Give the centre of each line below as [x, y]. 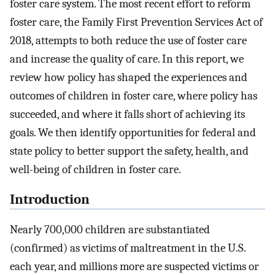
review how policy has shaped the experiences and [129, 78]
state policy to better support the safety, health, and [129, 151]
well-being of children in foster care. [95, 170]
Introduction [50, 199]
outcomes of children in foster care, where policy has [134, 96]
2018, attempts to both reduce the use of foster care [128, 41]
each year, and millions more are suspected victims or [134, 266]
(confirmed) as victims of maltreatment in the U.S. [128, 248]
